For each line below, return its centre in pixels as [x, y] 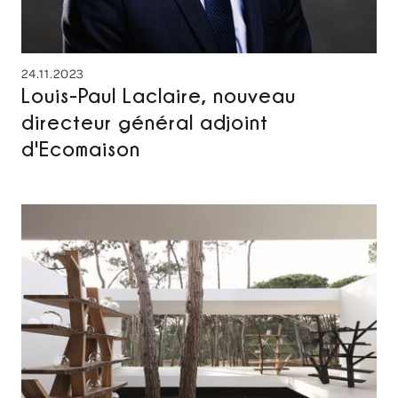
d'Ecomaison [81, 148]
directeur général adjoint [145, 122]
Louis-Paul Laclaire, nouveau [159, 95]
